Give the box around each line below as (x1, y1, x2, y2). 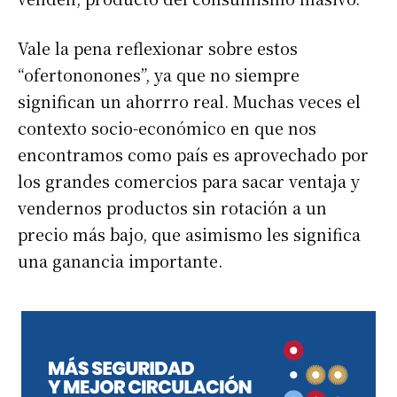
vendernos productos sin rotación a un (18, 196, 327, 219)
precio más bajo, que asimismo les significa (18, 222, 361, 245)
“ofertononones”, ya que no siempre (18, 63, 300, 86)
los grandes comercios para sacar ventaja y (18, 169, 360, 192)
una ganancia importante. (18, 249, 222, 272)
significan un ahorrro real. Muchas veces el (18, 90, 361, 113)
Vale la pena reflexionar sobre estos (18, 36, 298, 59)
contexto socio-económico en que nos (18, 116, 316, 139)
